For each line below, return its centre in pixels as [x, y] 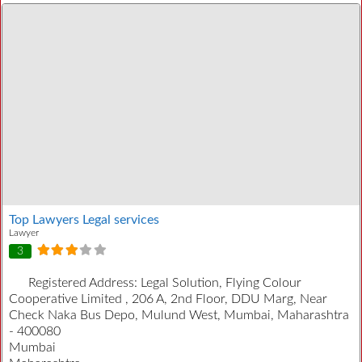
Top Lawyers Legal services [84, 219]
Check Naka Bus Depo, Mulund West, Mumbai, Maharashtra [179, 316]
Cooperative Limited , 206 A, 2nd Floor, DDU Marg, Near [168, 299]
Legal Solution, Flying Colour [221, 283]
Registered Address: [84, 283]
